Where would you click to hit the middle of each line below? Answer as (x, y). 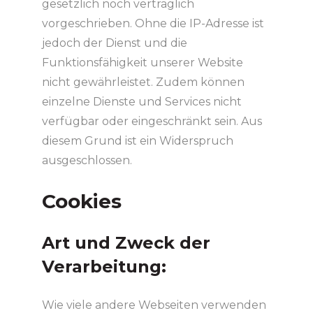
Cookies (81, 201)
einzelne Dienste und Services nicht (141, 101)
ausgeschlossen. (87, 160)
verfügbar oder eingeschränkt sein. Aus (152, 121)
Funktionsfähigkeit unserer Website (142, 62)
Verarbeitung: (104, 267)
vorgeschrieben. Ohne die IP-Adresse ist (153, 23)
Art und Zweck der (126, 243)
